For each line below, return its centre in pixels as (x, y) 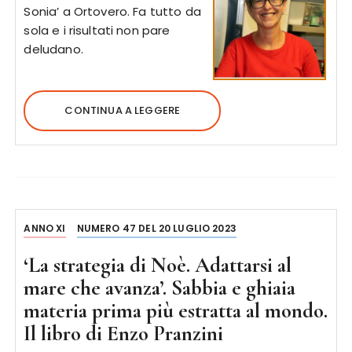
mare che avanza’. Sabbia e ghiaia (160, 288)
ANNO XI (45, 228)
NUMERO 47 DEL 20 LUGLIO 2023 (156, 228)
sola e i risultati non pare (97, 30)
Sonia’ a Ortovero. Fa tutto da (112, 11)
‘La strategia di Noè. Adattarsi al (158, 265)
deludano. (53, 49)
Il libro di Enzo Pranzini (124, 334)
